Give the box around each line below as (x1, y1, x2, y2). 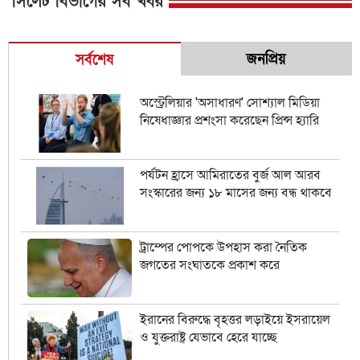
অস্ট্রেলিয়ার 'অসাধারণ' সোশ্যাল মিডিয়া (139, 94, 320, 112)
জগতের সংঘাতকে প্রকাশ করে (139, 256, 280, 275)
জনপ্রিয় (246, 50, 286, 68)
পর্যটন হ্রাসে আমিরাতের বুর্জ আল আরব (139, 166, 321, 185)
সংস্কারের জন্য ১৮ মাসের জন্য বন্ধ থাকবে (139, 184, 332, 202)
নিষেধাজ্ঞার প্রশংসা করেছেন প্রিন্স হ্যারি (139, 112, 319, 129)
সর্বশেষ (76, 51, 114, 69)
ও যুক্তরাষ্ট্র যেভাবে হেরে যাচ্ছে (139, 329, 277, 347)
